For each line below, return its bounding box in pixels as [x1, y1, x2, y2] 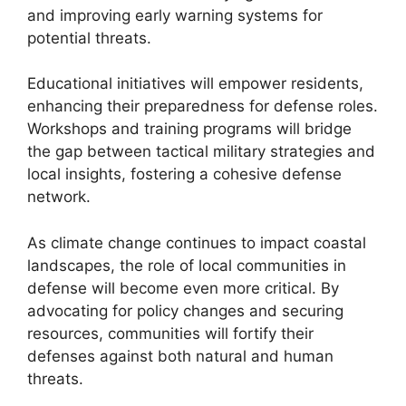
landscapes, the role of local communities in [27, 256, 346, 275]
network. [27, 188, 91, 206]
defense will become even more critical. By [27, 278, 339, 297]
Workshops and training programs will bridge [27, 120, 352, 138]
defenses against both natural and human [27, 346, 333, 365]
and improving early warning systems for [27, 5, 323, 24]
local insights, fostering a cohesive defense [27, 165, 342, 183]
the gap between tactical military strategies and [27, 142, 375, 160]
